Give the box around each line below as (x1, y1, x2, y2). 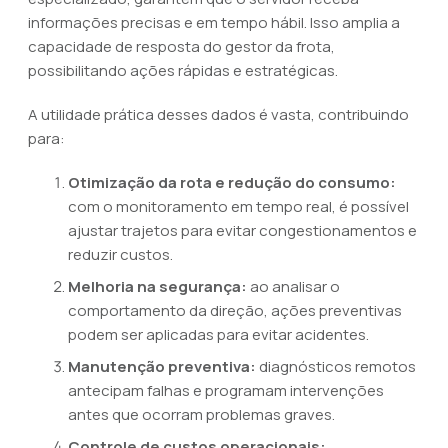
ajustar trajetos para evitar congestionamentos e (68, 220, 417, 241)
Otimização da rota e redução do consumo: (68, 172, 396, 193)
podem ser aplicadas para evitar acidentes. (68, 324, 369, 345)
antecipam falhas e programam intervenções (68, 380, 384, 401)
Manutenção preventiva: (68, 356, 256, 377)
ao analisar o (247, 276, 340, 297)
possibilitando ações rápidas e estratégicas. (28, 60, 338, 81)
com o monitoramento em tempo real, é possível (68, 196, 409, 217)
